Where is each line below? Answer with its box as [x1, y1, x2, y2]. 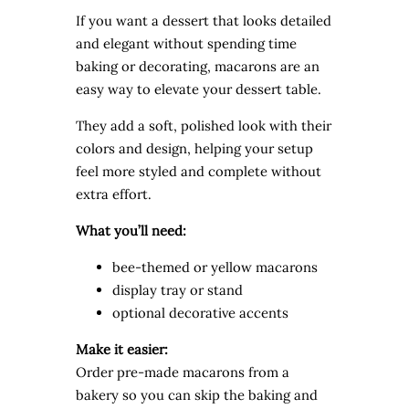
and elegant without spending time [75, 35, 297, 53]
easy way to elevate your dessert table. [75, 80, 321, 99]
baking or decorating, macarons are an [75, 58, 320, 76]
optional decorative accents [111, 303, 288, 321]
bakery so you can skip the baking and [75, 385, 318, 404]
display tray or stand [111, 280, 243, 299]
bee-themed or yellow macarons [111, 257, 318, 276]
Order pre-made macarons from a [75, 362, 289, 381]
